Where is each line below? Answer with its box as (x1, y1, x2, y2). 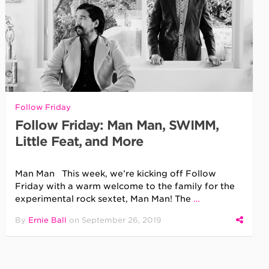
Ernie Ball (28, 215, 67, 225)
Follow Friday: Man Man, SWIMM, (15, 117, 219, 133)
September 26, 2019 (82, 215, 162, 225)
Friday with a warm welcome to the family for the (15, 181, 235, 191)
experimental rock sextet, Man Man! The (15, 193, 194, 204)
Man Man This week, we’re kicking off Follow (15, 168, 217, 178)
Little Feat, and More (15, 133, 144, 149)
